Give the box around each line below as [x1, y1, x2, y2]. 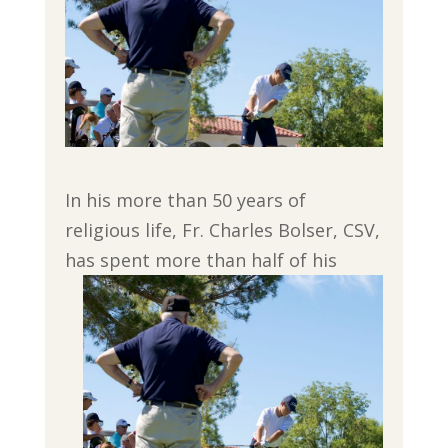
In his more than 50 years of [64, 188, 306, 213]
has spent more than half [64, 248, 284, 273]
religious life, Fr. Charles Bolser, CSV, [64, 218, 380, 243]
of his [283, 248, 337, 273]
